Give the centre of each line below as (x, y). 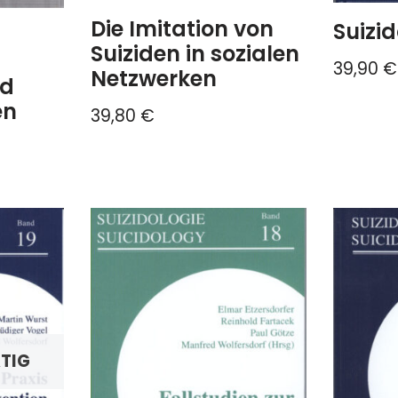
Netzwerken (154, 79)
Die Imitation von (183, 29)
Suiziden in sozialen (195, 54)
